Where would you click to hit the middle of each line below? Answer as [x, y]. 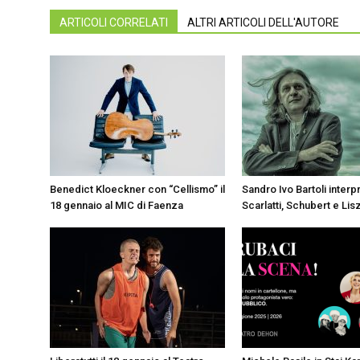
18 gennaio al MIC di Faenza [117, 205]
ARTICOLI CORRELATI [114, 22]
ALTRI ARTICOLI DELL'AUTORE [263, 22]
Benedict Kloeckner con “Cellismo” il [137, 189]
